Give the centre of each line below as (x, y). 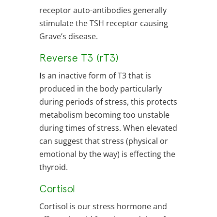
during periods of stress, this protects (108, 102)
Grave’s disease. (68, 37)
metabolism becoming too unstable (104, 115)
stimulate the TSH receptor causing (103, 23)
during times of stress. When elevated (108, 128)
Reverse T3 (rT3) (79, 58)
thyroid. (53, 167)
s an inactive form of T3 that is (96, 76)
